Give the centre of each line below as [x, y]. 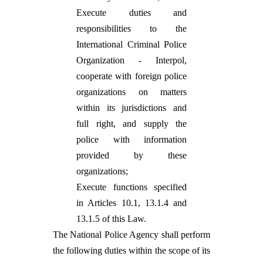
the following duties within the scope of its [131, 250]
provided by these [131, 155]
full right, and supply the [131, 124]
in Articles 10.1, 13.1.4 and [131, 203]
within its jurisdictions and [131, 108]
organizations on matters [131, 92]
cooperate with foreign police [131, 76]
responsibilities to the [131, 28]
